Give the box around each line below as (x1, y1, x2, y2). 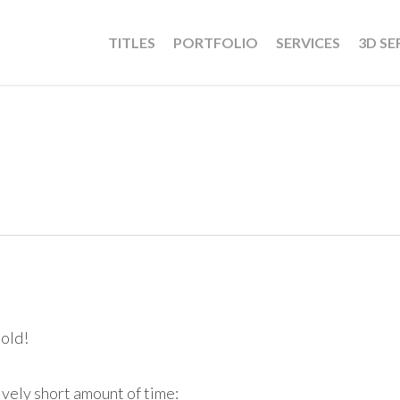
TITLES (108, 33, 155, 51)
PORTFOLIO (173, 33, 258, 51)
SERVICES (276, 33, 340, 51)
